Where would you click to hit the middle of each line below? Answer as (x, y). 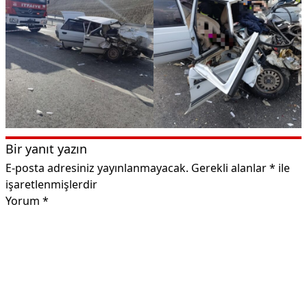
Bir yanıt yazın (46, 148)
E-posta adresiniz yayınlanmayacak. (97, 168)
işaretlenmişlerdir (51, 184)
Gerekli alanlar (230, 168)
